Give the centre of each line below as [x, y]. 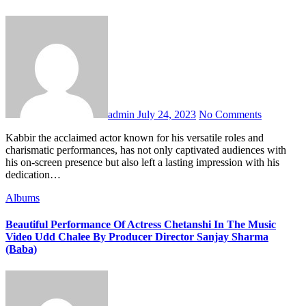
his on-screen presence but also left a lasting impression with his [142, 163]
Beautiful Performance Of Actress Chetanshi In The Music [141, 225]
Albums [23, 198]
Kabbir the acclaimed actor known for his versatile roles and [10, 138]
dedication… [33, 175]
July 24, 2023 [167, 115]
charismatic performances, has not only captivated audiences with [146, 150]
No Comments [230, 115]
